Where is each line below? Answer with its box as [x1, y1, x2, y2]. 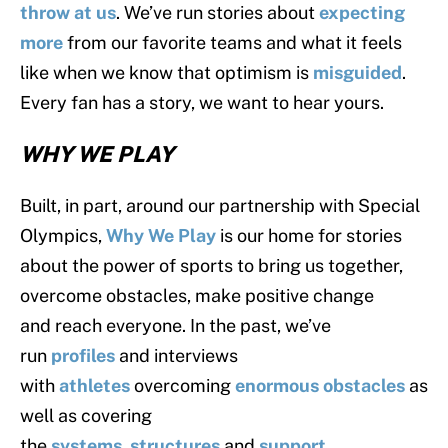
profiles [51, 345, 115, 367]
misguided [313, 62, 402, 84]
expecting [319, 2, 405, 24]
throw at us [20, 2, 116, 24]
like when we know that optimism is [20, 62, 313, 84]
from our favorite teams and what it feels [63, 32, 402, 54]
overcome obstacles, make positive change [20, 285, 374, 307]
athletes [59, 375, 130, 397]
